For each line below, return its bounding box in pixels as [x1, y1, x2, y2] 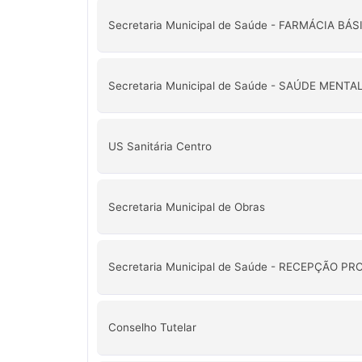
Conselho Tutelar [107, 321, 196, 335]
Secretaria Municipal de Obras [107, 200, 265, 213]
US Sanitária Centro [107, 139, 212, 153]
